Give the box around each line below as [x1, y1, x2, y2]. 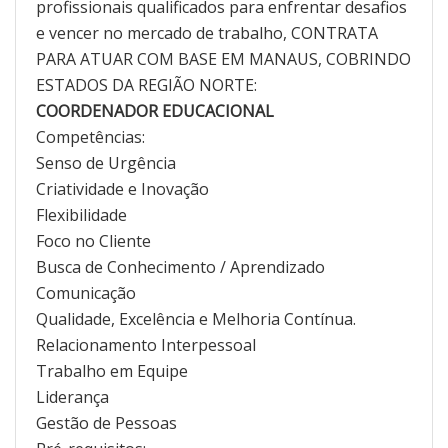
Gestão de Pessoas [36, 411, 177, 434]
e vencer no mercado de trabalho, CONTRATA [36, 21, 378, 44]
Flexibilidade [36, 203, 127, 226]
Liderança [36, 385, 109, 408]
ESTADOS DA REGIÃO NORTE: [36, 73, 257, 96]
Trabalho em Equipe [36, 359, 188, 382]
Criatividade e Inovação [36, 177, 209, 200]
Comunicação [36, 281, 136, 304]
